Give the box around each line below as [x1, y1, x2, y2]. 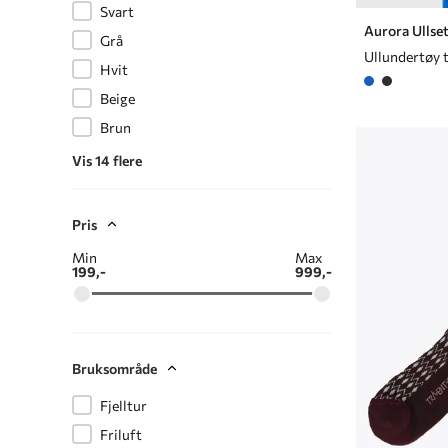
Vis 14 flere [72, 151, 142, 169]
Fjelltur [100, 396, 147, 414]
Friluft [100, 425, 142, 443]
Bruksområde [72, 359, 157, 377]
